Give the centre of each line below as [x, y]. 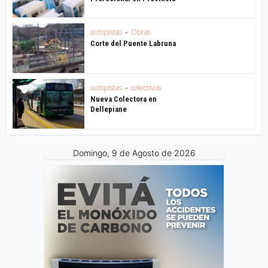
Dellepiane [109, 109]
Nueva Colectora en [124, 99]
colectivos [146, 88]
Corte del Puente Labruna [133, 44]
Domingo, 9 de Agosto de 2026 [134, 153]
